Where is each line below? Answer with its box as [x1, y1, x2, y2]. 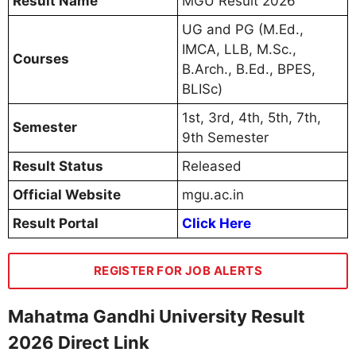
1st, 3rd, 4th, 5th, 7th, [182, 109, 321, 126]
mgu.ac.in [182, 186, 244, 203]
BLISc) [182, 80, 222, 97]
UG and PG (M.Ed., [182, 21, 304, 37]
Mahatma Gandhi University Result [8, 305, 305, 327]
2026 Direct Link [8, 331, 149, 353]
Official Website [13, 186, 121, 203]
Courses [13, 50, 69, 67]
